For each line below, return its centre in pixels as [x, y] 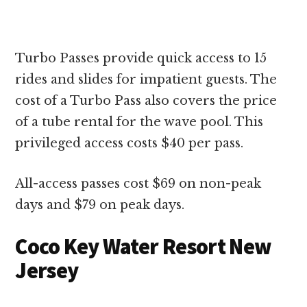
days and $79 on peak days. [103, 205]
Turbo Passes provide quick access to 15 [141, 58]
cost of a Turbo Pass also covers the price [146, 100]
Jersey [47, 270]
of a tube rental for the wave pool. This [139, 122]
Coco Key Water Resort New [144, 246]
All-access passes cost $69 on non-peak [138, 183]
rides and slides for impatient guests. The [146, 79]
